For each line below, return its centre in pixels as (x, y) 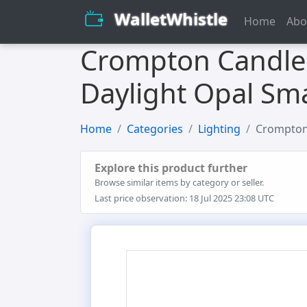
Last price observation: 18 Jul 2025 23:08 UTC (184, 198)
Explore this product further (171, 168)
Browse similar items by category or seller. (179, 182)
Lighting (219, 129)
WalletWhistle (171, 19)
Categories (155, 129)
